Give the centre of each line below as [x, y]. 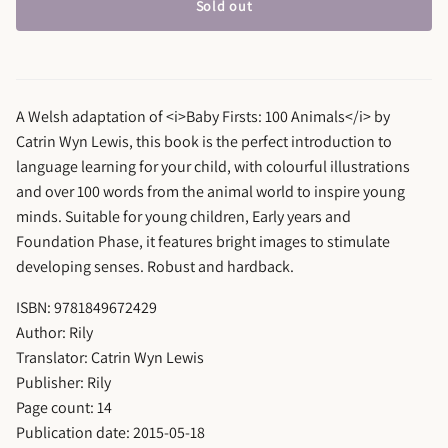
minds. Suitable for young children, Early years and [183, 216]
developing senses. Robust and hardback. [155, 266]
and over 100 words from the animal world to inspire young [210, 191]
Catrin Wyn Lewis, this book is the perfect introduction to [204, 141]
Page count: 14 [64, 407]
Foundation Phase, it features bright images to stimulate [203, 241]
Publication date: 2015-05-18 [110, 432]
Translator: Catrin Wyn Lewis [110, 357]
